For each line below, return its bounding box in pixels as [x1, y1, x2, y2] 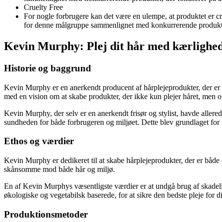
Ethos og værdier [4, 136, 74, 147]
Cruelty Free [24, 3, 63, 12]
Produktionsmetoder [4, 209, 88, 220]
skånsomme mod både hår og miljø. [4, 165, 115, 174]
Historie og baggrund [4, 62, 91, 73]
